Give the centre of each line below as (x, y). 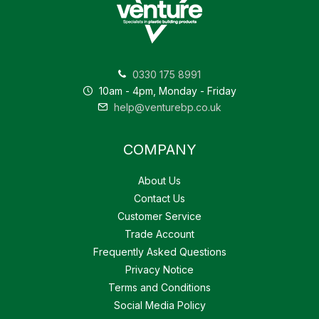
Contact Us (159, 199)
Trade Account (159, 234)
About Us (159, 181)
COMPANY (159, 150)
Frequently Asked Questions (159, 252)
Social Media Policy (159, 305)
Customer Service (159, 216)
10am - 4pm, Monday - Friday (166, 91)
